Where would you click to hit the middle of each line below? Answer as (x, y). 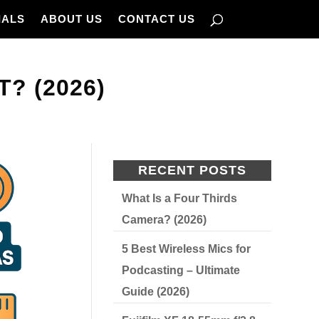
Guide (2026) (156, 292)
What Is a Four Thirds (180, 198)
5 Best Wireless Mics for (187, 249)
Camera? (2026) (164, 220)
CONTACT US (156, 19)
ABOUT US (71, 19)
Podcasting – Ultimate (181, 270)
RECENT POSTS (193, 170)
